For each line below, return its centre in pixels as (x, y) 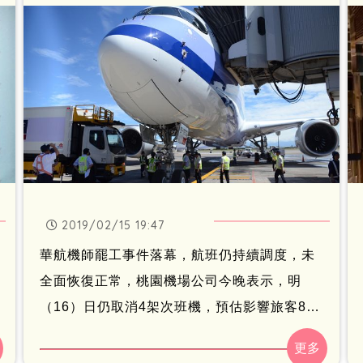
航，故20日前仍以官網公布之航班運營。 (165, 18)
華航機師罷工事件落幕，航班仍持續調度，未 (177, 254)
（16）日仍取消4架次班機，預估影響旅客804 (181, 306)
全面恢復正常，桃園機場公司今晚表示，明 (171, 280)
